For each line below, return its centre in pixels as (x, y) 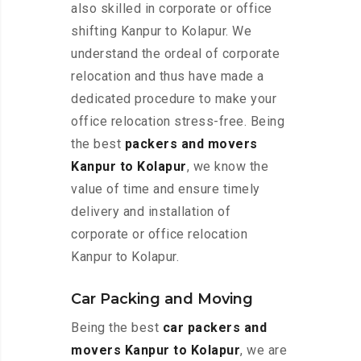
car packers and (214, 328)
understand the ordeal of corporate (175, 54)
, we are (263, 351)
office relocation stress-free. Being (178, 122)
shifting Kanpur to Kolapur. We (161, 31)
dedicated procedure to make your (174, 99)
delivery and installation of (151, 212)
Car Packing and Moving (162, 299)
